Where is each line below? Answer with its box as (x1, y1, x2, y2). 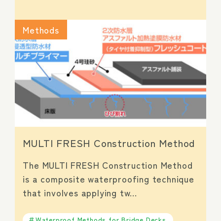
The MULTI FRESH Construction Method (23, 158, 193, 171)
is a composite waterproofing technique (23, 172, 194, 185)
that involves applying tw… (23, 185, 138, 199)
